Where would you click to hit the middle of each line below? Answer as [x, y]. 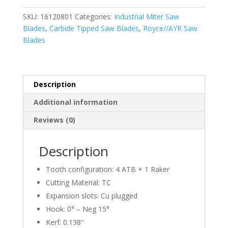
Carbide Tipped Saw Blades [94, 28]
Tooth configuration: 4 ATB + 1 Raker [107, 169]
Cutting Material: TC [78, 182]
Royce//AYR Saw [170, 28]
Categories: [94, 16]
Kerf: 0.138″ [65, 222]
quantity [35, 117]
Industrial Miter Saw [146, 16]
